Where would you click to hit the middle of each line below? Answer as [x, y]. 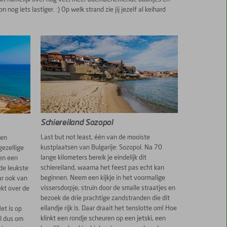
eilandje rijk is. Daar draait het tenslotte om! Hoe [109, 209]
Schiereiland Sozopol [77, 123]
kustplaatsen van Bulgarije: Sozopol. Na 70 [102, 148]
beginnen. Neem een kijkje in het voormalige [103, 178]
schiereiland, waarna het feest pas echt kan [103, 168]
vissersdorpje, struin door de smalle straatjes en [108, 188]
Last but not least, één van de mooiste [96, 138]
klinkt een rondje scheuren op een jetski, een [103, 219]
